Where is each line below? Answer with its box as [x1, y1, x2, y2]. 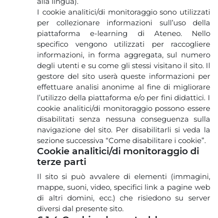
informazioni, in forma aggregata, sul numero [37, 50, 210, 59]
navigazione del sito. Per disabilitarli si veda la [37, 125, 210, 134]
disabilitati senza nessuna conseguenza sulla [37, 114, 210, 124]
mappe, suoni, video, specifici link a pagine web [37, 182, 210, 192]
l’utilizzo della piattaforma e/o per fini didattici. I [37, 92, 210, 102]
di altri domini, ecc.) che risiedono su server [37, 193, 210, 202]
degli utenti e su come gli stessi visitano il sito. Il [37, 60, 210, 70]
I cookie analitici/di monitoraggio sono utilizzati [37, 7, 210, 17]
